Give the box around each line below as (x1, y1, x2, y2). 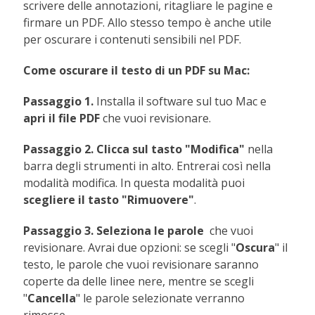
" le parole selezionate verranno (76, 290, 245, 307)
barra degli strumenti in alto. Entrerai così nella (23, 158, 271, 174)
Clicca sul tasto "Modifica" (96, 141, 248, 157)
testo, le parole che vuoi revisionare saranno (23, 257, 259, 273)
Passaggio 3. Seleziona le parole (23, 223, 207, 239)
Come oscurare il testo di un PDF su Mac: (23, 63, 250, 79)
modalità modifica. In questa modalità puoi (23, 175, 245, 191)
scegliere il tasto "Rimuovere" (23, 192, 195, 208)
